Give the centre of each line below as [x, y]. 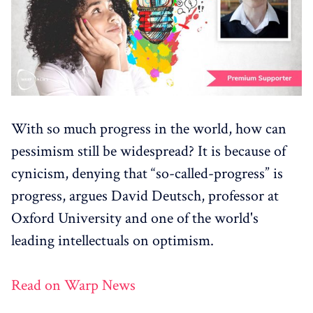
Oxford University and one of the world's [135, 218]
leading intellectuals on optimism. [112, 240]
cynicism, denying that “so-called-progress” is [147, 173]
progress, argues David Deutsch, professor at [145, 196]
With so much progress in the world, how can [149, 129]
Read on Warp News [73, 285]
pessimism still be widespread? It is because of [148, 151]
